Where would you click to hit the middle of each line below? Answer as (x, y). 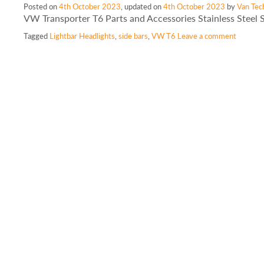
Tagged (37, 36)
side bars (133, 36)
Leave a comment (207, 36)
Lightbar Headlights (82, 36)
